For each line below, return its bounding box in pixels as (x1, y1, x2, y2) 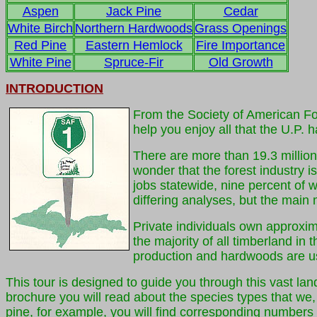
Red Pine (14, 38, 67, 52)
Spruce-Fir (104, 55, 163, 69)
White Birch (8, 21, 73, 35)
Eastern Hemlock (85, 38, 183, 52)
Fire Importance (196, 38, 285, 52)
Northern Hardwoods (75, 21, 192, 35)
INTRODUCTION (6, 81, 103, 96)
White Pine (9, 55, 71, 69)
